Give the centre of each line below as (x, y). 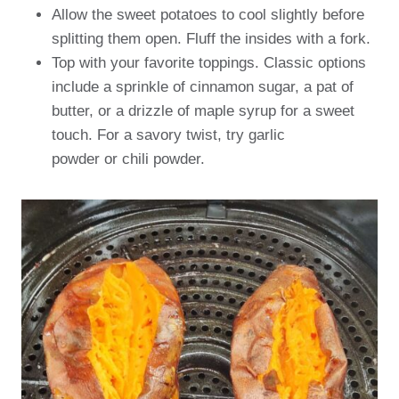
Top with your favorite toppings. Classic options (209, 63)
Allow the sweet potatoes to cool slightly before (208, 15)
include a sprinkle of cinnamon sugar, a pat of (203, 87)
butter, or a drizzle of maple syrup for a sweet (203, 111)
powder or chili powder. (128, 159)
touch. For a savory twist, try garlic (168, 135)
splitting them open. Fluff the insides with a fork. (211, 39)
